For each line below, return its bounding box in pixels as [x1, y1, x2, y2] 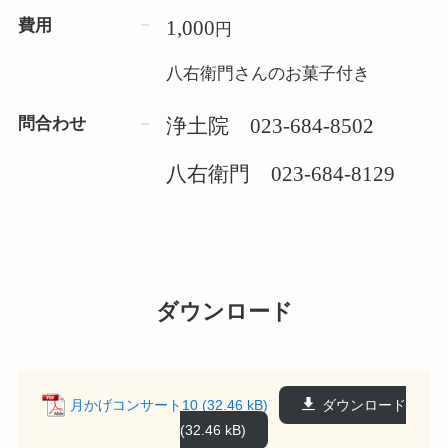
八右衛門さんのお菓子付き [166, 63, 371, 83]
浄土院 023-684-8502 [166, 114, 375, 139]
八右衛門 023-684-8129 [166, 162, 396, 187]
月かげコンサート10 [70, 396, 199, 413]
